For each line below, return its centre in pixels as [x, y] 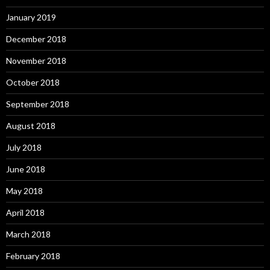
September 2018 [38, 104]
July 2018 [24, 147]
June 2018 [26, 169]
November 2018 [36, 61]
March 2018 [28, 234]
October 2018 [33, 82]
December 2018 [36, 39]
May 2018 [24, 191]
